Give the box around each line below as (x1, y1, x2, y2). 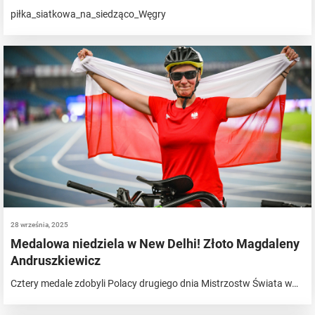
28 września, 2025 (11, 220, 68, 229)
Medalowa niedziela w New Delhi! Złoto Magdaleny (11, 236, 300, 251)
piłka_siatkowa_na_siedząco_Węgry (11, 8, 166, 20)
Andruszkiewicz (11, 252, 101, 268)
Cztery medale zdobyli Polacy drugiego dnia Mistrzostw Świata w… (11, 277, 298, 289)
